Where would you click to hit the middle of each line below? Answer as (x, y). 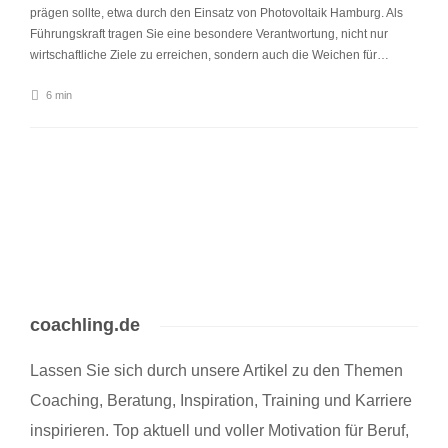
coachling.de (85, 325)
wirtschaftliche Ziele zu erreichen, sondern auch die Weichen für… (209, 55)
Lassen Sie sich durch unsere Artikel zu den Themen (216, 370)
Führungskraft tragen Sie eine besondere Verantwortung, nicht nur (209, 34)
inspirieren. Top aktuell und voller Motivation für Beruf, (219, 430)
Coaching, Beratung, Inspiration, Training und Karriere (221, 400)
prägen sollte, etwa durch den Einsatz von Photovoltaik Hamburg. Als (216, 13)
